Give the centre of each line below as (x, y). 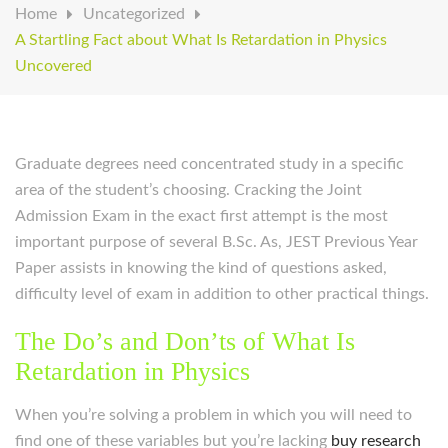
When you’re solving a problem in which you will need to (213, 415)
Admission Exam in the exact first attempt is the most (201, 216)
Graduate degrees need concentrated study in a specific (209, 164)
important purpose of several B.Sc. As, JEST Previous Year (216, 242)
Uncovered (53, 65)
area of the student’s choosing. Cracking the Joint (188, 190)
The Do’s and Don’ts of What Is (185, 341)
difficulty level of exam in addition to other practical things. (222, 294)
